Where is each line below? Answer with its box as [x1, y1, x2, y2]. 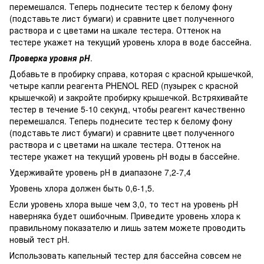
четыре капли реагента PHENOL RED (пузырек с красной [9, 80, 238, 92]
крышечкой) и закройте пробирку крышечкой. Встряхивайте [9, 91, 248, 104]
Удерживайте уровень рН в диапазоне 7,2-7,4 [9, 166, 191, 179]
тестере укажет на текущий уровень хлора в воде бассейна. [9, 36, 252, 48]
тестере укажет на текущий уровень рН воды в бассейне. [9, 150, 240, 163]
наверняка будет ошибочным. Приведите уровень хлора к [9, 210, 240, 222]
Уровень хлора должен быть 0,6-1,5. [9, 182, 154, 194]
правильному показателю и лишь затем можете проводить [9, 222, 246, 234]
